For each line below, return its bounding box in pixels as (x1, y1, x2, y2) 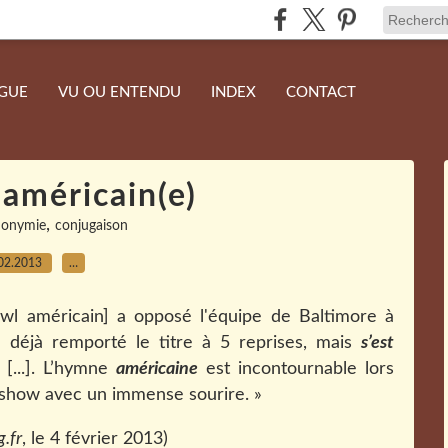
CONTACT (286, 85, 356, 100)
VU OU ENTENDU (58, 85, 181, 100)
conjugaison (55, 219, 128, 233)
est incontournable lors (197, 360, 395, 378)
